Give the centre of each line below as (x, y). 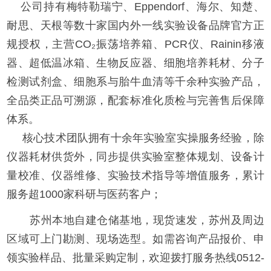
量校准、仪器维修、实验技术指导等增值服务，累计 (135, 176)
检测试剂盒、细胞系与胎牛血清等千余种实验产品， (135, 82)
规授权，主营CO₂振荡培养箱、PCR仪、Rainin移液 (135, 44)
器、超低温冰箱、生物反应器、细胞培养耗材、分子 (135, 63)
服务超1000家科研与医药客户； (86, 194)
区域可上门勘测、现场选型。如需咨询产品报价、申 (135, 239)
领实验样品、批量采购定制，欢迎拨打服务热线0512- (135, 257)
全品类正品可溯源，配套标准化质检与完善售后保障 (135, 101)
